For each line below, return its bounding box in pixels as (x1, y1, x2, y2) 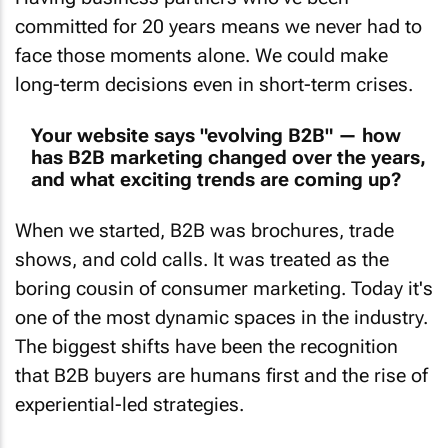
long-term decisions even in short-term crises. (15, 57, 413, 81)
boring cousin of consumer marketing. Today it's (15, 261, 433, 285)
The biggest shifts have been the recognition (15, 319, 398, 343)
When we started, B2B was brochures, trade (15, 203, 394, 227)
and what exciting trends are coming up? (31, 151, 402, 175)
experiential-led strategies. (15, 377, 244, 401)
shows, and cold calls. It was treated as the (15, 232, 389, 256)
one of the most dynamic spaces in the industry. (15, 290, 428, 314)
